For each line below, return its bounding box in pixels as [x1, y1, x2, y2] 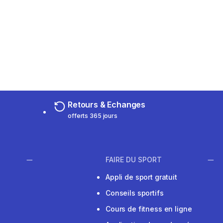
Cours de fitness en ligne [106, 205, 192, 214]
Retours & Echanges [68, 100, 146, 110]
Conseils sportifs [106, 189, 164, 198]
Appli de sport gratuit [106, 173, 177, 182]
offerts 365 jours [68, 112, 117, 119]
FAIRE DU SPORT [106, 155, 162, 164]
